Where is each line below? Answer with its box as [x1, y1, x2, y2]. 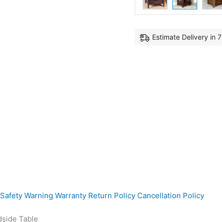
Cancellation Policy [137, 191, 204, 200]
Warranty [55, 191, 86, 200]
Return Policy [88, 191, 135, 200]
